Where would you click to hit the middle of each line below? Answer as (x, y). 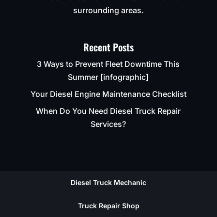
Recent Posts (108, 47)
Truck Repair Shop (108, 205)
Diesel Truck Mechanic (108, 182)
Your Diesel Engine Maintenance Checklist (108, 94)
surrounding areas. (108, 10)
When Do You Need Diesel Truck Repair (108, 111)
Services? (108, 124)
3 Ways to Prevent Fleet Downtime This (108, 64)
